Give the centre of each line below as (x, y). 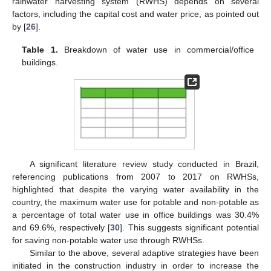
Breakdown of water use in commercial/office (156, 50)
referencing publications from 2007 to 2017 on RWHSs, (135, 176)
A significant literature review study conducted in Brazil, (144, 164)
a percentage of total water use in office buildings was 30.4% (135, 214)
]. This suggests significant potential (190, 227)
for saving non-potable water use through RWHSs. (108, 240)
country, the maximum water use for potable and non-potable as (135, 202)
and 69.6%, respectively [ (61, 227)
